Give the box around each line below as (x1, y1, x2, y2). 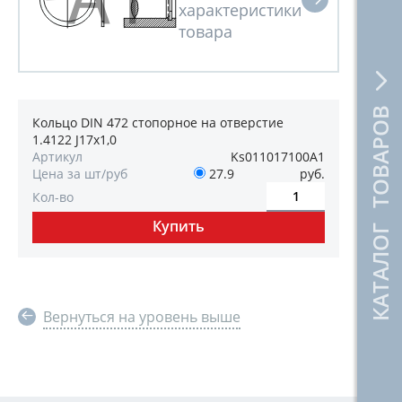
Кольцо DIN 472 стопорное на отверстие (32, 114, 284, 131)
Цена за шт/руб (32, 165, 127, 182)
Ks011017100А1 (231, 148, 325, 165)
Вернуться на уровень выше (43, 307, 240, 327)
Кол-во (32, 188, 74, 205)
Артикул (32, 148, 83, 165)
